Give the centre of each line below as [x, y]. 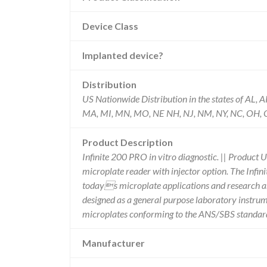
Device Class [110, 26]
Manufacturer [114, 243]
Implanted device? [123, 55]
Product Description [128, 142]
